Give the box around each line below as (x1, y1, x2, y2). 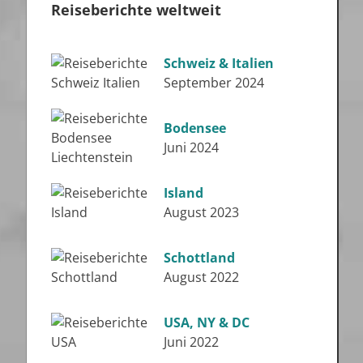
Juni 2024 (163, 138, 219, 156)
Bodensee (163, 118, 226, 137)
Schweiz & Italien (163, 53, 274, 72)
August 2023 (163, 203, 239, 221)
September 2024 (163, 73, 264, 92)
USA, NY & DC (163, 313, 250, 331)
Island (163, 183, 203, 202)
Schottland (163, 248, 235, 267)
